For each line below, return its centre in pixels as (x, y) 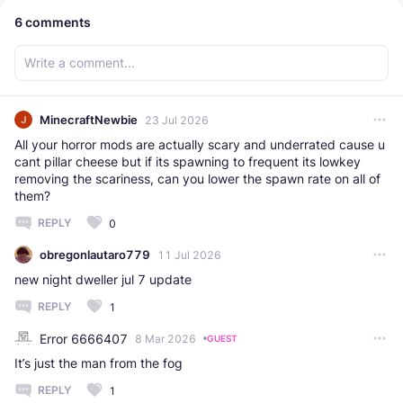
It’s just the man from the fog (99, 363)
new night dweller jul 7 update (103, 280)
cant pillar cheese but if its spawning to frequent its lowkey (188, 162)
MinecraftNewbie (89, 120)
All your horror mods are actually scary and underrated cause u (200, 145)
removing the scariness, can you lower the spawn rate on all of (197, 179)
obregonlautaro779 (95, 255)
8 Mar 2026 (166, 338)
